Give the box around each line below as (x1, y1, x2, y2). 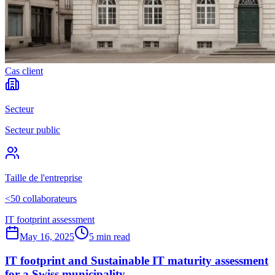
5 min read (89, 231, 130, 242)
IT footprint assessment (5, 214, 95, 225)
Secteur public (5, 124, 60, 135)
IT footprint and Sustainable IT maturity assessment (5, 254, 268, 267)
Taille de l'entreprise (5, 172, 82, 183)
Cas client (5, 65, 43, 76)
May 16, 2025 (20, 231, 74, 242)
